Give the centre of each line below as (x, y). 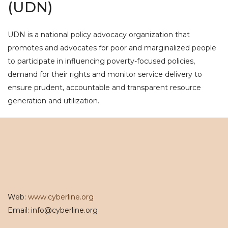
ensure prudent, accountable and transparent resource (104, 88)
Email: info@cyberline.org (53, 210)
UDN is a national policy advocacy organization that (99, 35)
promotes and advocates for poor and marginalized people (112, 48)
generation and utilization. (53, 101)
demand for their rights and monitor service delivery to (105, 74)
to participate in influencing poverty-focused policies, (101, 61)
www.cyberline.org (61, 197)
